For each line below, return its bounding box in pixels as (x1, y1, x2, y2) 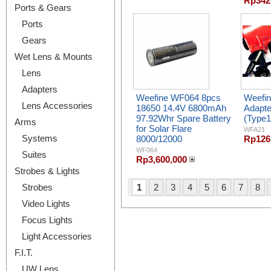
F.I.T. (15, 247, 33, 258)
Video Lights (22, 198, 70, 209)
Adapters (22, 84, 57, 94)
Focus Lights (22, 215, 73, 225)
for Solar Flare (136, 123, 192, 134)
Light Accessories (22, 231, 92, 241)
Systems (22, 133, 57, 143)
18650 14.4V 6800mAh (136, 103, 226, 113)
